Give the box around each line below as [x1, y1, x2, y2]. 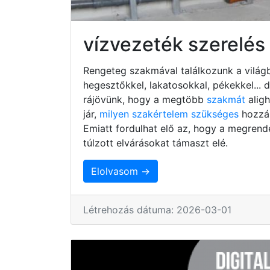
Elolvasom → [91, 165, 150, 177]
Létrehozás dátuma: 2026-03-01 [83, 203, 231, 216]
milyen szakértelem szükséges [99, 107, 242, 120]
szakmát [207, 93, 248, 105]
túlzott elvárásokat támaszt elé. [83, 136, 228, 149]
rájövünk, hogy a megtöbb [83, 93, 207, 105]
